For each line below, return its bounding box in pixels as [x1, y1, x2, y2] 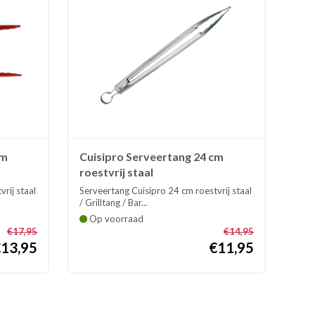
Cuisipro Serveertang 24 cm [79, 150, 224, 164]
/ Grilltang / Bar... [79, 197, 148, 209]
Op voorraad [87, 213, 144, 225]
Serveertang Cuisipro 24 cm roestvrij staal [79, 185, 252, 197]
